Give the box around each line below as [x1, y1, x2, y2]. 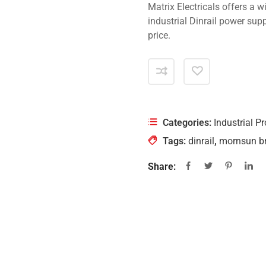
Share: [148, 161, 176, 172]
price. [148, 30, 170, 41]
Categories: [163, 117, 214, 128]
